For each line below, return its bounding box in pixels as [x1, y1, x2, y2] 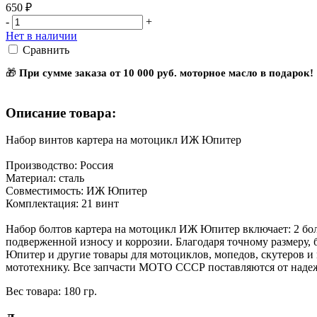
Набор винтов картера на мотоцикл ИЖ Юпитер [6, 134, 241, 146]
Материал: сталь [6, 172, 84, 185]
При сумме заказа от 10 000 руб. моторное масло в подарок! [19, 67, 313, 79]
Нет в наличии [6, 29, 77, 42]
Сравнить [23, 43, 69, 56]
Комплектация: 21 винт [6, 197, 119, 210]
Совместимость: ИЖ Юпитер [6, 185, 147, 197]
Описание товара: [6, 105, 116, 120]
